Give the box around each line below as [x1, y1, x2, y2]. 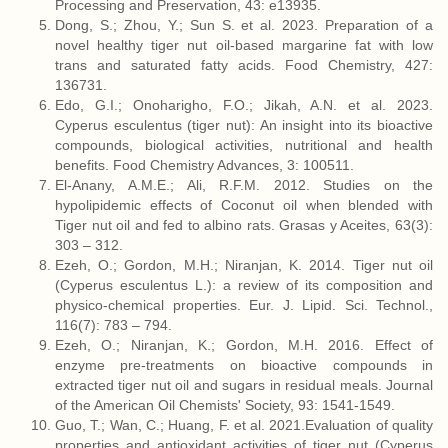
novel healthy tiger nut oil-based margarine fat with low [55, 37, 433, 53]
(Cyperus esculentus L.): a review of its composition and [55, 277, 433, 293]
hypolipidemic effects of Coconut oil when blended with [55, 197, 433, 213]
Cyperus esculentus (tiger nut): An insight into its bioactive [55, 117, 433, 133]
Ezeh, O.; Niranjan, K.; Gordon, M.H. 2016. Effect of [55, 337, 433, 353]
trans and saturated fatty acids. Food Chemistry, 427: [55, 57, 433, 73]
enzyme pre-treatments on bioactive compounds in [55, 357, 433, 373]
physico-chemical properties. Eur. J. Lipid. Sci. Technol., [55, 297, 433, 313]
